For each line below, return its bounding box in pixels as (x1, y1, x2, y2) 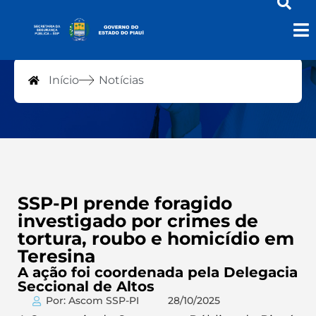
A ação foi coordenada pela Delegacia (18, 264, 298, 281)
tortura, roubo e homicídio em (18, 228, 294, 249)
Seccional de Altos (18, 278, 154, 295)
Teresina (18, 245, 95, 267)
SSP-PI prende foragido (18, 193, 232, 214)
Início (48, 73, 79, 87)
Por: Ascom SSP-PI (45, 294, 139, 307)
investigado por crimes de (18, 210, 258, 231)
